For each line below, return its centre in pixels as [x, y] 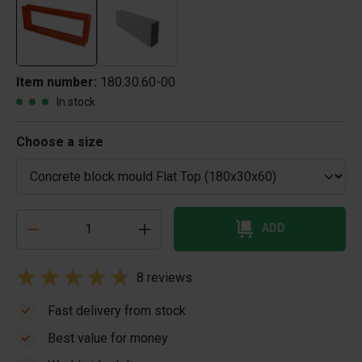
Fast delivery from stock [117, 311]
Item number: [58, 82]
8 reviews [164, 278]
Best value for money [108, 338]
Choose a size [60, 142]
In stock [76, 102]
